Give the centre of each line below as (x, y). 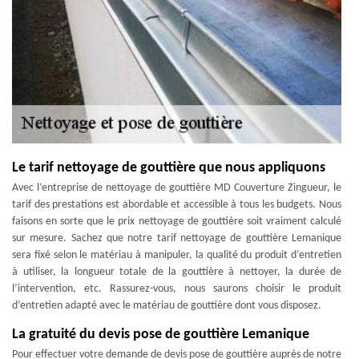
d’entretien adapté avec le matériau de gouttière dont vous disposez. (167, 306)
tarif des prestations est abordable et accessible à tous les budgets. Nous (177, 205)
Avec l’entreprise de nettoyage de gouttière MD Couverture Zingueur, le (177, 188)
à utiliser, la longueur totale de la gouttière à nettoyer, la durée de (177, 272)
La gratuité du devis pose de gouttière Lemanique (161, 335)
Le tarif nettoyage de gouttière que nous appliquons (169, 168)
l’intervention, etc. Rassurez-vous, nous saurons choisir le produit (177, 289)
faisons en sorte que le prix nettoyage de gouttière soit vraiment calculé (177, 222)
